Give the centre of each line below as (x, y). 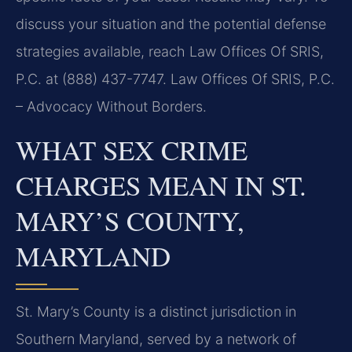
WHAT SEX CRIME (132, 149)
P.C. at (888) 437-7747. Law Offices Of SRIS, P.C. (175, 79)
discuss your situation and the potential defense (171, 24)
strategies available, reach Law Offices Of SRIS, (170, 52)
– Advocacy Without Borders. (111, 107)
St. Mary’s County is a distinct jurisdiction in (156, 311)
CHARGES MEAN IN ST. (161, 185)
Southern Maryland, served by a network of (156, 339)
